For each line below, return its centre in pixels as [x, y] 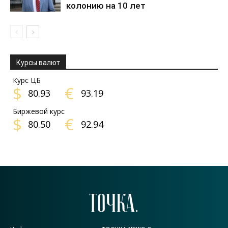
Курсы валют [38, 63]
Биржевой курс [39, 111]
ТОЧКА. [114, 205]
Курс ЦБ [27, 80]
